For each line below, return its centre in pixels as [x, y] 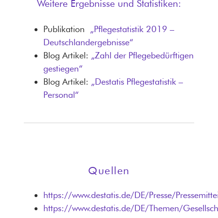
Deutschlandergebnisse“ [89, 42]
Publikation [67, 29]
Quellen [109, 170]
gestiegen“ [66, 69]
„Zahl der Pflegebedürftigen [143, 55]
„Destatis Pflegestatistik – [137, 82]
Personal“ [61, 95]
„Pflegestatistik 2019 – [132, 29]
